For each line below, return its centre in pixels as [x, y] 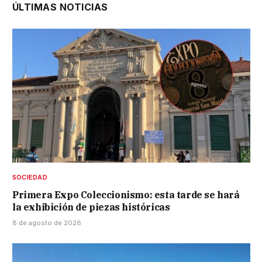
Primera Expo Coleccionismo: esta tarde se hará [126, 195]
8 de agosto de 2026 [47, 223]
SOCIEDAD [30, 177]
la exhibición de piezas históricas [91, 207]
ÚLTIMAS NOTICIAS [60, 7]
